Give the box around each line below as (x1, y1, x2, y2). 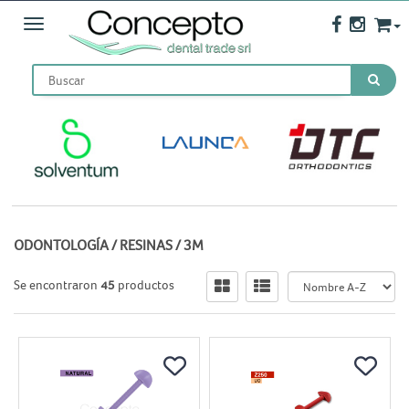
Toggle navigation (33, 17, 131, 32)
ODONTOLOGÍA (14, 236, 109, 255)
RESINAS (120, 236, 173, 255)
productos (118, 278, 174, 293)
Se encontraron (14, 278, 100, 293)
